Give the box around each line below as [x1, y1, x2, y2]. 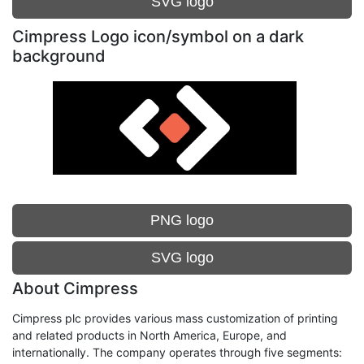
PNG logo [150, 212, 214, 228]
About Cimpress [12, 279, 138, 298]
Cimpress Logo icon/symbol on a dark [12, 27, 304, 46]
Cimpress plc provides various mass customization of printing [12, 311, 338, 325]
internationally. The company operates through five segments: [12, 345, 342, 359]
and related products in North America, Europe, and [12, 328, 287, 342]
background [12, 46, 106, 66]
